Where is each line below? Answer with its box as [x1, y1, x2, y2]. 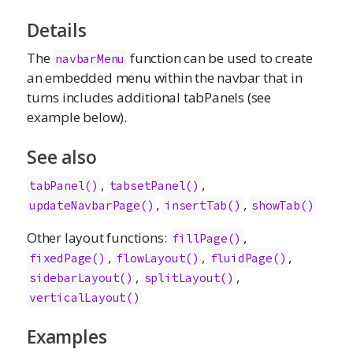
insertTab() [164, 197, 241, 213]
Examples [27, 325, 107, 350]
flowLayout [116, 250, 186, 266]
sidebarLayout [28, 269, 120, 285]
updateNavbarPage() [28, 197, 154, 213]
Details [27, 18, 87, 43]
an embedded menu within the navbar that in [27, 68, 303, 87]
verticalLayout [28, 289, 127, 305]
